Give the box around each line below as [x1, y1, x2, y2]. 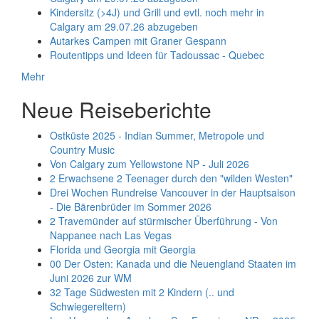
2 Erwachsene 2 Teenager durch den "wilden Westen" [50, 170, 293, 185]
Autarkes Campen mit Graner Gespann [50, 33, 226, 48]
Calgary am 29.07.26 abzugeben [50, 19, 198, 33]
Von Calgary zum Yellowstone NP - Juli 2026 [50, 156, 249, 171]
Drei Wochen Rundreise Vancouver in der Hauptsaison [50, 184, 296, 199]
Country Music [50, 142, 115, 157]
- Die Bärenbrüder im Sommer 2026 [50, 199, 211, 214]
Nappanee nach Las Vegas [50, 227, 172, 242]
